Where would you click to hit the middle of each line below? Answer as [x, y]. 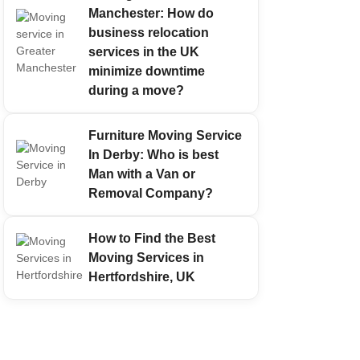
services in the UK [143, 52]
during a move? [136, 90]
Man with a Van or [141, 174]
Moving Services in [146, 258]
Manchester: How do [151, 13]
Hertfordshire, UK [141, 277]
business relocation [148, 33]
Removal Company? [150, 193]
